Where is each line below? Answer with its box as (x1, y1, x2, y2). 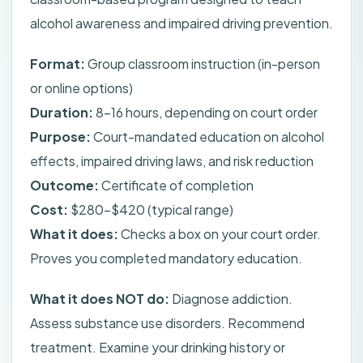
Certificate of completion (99, 177, 254, 194)
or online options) (30, 79, 133, 97)
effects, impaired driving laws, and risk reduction (30, 152, 314, 170)
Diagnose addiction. (169, 290, 293, 308)
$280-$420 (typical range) (68, 201, 233, 219)
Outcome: (30, 177, 99, 194)
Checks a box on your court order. (118, 225, 321, 243)
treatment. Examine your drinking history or (30, 339, 285, 357)
